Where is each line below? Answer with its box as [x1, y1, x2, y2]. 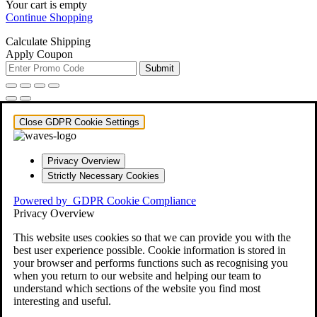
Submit [145, 62, 174, 74]
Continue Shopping [6, 11, 93, 23]
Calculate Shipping [6, 35, 91, 47]
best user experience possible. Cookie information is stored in [13, 243, 286, 256]
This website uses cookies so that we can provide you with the [13, 231, 291, 243]
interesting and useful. [13, 294, 111, 307]
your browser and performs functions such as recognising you [13, 256, 288, 269]
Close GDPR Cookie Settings [19, 116, 139, 127]
